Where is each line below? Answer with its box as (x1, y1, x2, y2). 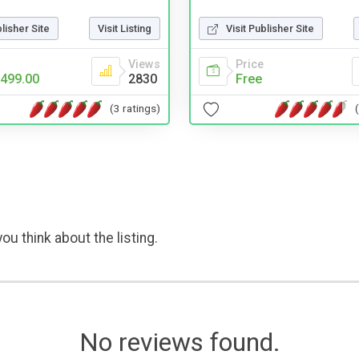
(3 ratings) (110, 102, 160, 115)
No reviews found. (79, 326, 280, 357)
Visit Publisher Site (226, 22, 314, 34)
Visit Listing (98, 22, 151, 34)
